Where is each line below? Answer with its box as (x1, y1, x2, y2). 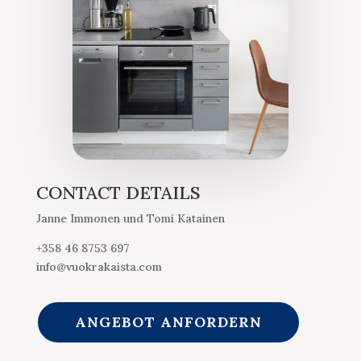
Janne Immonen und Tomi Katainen (35, 210, 225, 226)
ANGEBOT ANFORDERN (74, 312, 262, 331)
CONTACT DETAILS (35, 180, 200, 204)
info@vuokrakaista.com (35, 259, 162, 274)
